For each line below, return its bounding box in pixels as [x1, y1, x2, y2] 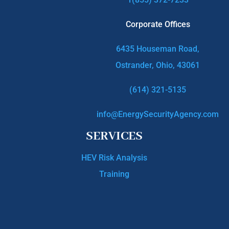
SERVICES [86, 128, 143, 144]
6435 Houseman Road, [116, 43, 200, 54]
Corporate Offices [125, 19, 190, 29]
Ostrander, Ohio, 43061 [116, 60, 200, 70]
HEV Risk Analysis [81, 152, 148, 163]
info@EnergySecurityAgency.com [97, 109, 219, 119]
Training [99, 169, 130, 179]
